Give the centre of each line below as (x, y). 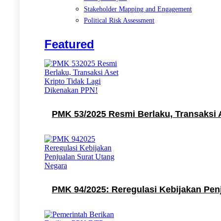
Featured (69, 44)
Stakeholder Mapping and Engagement (138, 9)
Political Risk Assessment (119, 20)
